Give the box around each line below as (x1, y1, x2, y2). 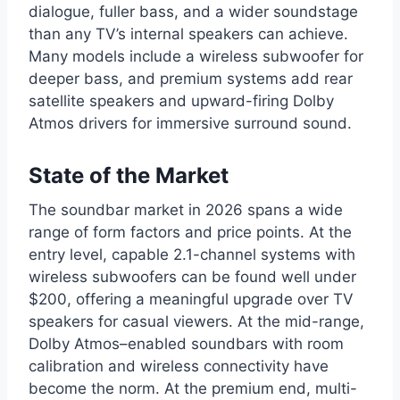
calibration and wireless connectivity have (29, 356, 329, 375)
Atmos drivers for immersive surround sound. (29, 113, 352, 132)
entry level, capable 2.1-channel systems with (29, 245, 355, 263)
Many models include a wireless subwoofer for (29, 46, 363, 65)
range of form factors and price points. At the (29, 222, 352, 241)
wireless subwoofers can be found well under (29, 267, 356, 286)
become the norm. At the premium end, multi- (29, 379, 357, 397)
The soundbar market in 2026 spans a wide (29, 200, 343, 219)
